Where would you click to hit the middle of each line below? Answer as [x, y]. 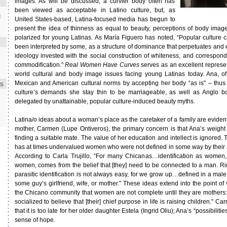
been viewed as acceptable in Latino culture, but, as [95, 10]
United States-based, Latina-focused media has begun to [95, 19]
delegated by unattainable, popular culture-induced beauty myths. [105, 101]
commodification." [40, 65]
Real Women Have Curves [102, 65]
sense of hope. [35, 220]
